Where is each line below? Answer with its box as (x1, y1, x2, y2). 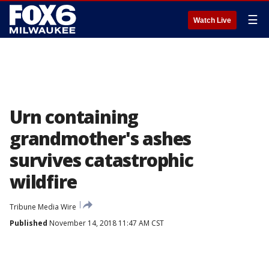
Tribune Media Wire (10, 202, 76, 212)
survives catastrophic (10, 148, 193, 172)
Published (10, 218, 47, 228)
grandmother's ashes (10, 126, 192, 151)
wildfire (10, 169, 77, 194)
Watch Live (193, 16, 231, 25)
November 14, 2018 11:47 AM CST (47, 218, 164, 228)
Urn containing (10, 104, 139, 129)
